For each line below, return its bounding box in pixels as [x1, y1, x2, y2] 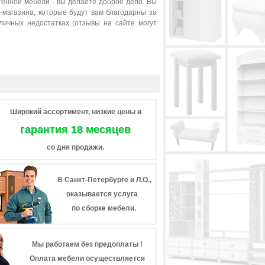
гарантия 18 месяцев [20, 124, 131, 135]
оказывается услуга [66, 190, 138, 198]
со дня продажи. [47, 143, 104, 151]
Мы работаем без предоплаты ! [32, 240, 143, 248]
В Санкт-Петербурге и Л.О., [57, 176, 151, 184]
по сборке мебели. [72, 204, 136, 212]
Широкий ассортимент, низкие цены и [9, 108, 141, 116]
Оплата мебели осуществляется [30, 254, 145, 263]
